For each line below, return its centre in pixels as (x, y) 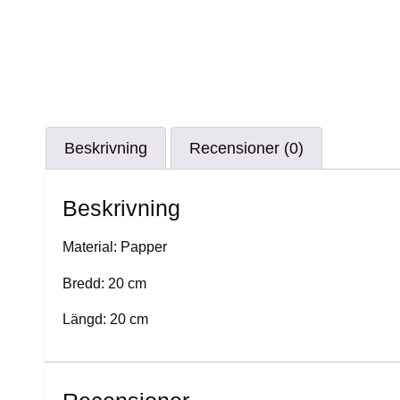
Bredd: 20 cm (104, 283)
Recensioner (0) (246, 149)
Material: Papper (115, 247)
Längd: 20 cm (105, 320)
